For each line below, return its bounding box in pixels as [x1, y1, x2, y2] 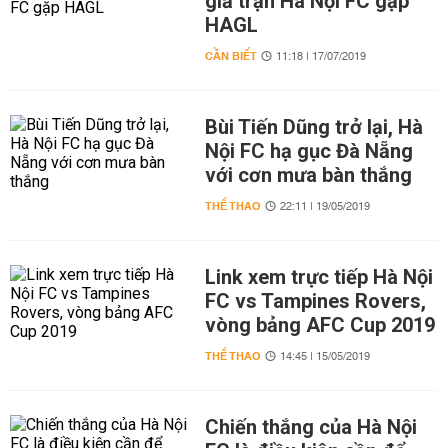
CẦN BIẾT [204, 46, 257, 67]
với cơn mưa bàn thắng [204, 163, 412, 187]
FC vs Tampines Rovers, [204, 289, 426, 313]
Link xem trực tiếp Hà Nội [204, 265, 433, 289]
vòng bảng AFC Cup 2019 [204, 313, 435, 337]
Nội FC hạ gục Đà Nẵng [204, 139, 413, 163]
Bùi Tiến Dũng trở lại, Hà [204, 115, 423, 139]
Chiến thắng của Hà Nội [204, 415, 417, 439]
